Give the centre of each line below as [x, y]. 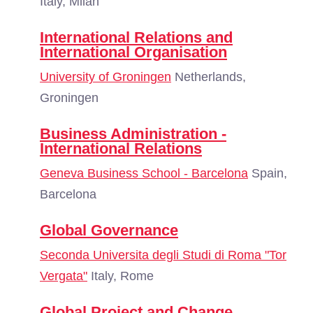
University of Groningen [105, 77]
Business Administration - [133, 134]
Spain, [268, 173]
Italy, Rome [121, 276]
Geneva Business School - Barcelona [144, 173]
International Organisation [133, 52]
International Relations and [136, 37]
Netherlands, [209, 77]
